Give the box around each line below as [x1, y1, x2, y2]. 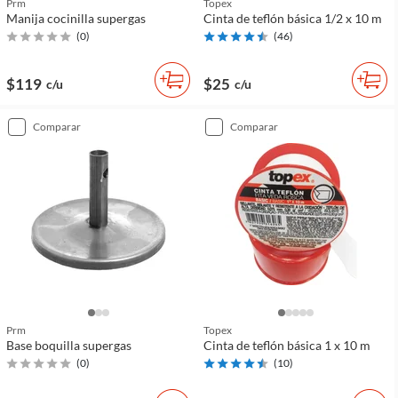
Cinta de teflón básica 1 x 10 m [203, 338, 370, 353]
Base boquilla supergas [6, 338, 131, 353]
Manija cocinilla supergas [6, 11, 146, 26]
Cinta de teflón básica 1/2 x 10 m [203, 11, 382, 26]
